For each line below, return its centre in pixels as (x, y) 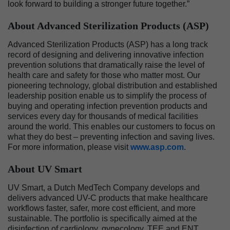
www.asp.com (157, 147)
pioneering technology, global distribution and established (112, 85)
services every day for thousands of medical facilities (103, 116)
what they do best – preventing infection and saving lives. (111, 137)
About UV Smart (45, 169)
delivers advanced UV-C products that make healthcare (108, 198)
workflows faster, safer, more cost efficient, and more (102, 208)
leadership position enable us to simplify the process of (107, 96)
